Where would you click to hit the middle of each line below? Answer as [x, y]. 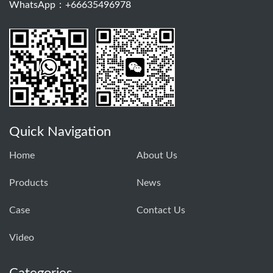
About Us [157, 155]
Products [29, 183]
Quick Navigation [60, 131]
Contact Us [161, 210]
